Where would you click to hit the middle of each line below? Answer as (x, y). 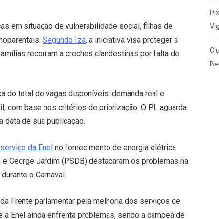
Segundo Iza (64, 40)
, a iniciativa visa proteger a (132, 40)
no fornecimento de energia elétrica (114, 148)
